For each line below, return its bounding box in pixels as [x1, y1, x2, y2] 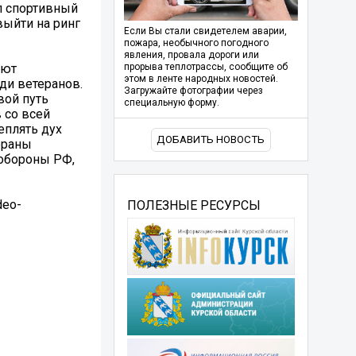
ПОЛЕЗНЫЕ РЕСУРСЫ [126, 197, 261, 213]
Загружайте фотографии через [123, 85, 263, 97]
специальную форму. [123, 97, 219, 109]
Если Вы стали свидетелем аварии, [123, 25, 287, 37]
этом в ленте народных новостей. [123, 73, 278, 85]
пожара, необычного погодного [123, 37, 269, 49]
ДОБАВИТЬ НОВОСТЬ [157, 133, 265, 146]
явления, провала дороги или [123, 49, 259, 61]
